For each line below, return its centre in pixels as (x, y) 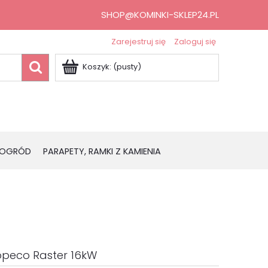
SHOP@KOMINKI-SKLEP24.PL (160, 15)
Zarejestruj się (138, 42)
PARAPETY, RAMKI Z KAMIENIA (102, 151)
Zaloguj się (195, 42)
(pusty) (127, 67)
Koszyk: (97, 67)
